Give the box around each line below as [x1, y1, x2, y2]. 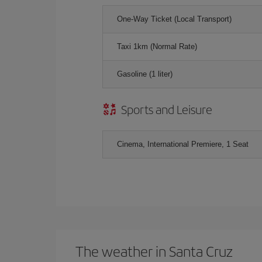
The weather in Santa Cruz [75, 241, 233, 261]
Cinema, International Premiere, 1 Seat [117, 140, 249, 149]
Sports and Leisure [121, 101, 212, 118]
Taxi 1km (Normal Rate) [117, 42, 197, 51]
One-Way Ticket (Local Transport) [117, 15, 232, 23]
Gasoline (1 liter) [117, 70, 173, 78]
